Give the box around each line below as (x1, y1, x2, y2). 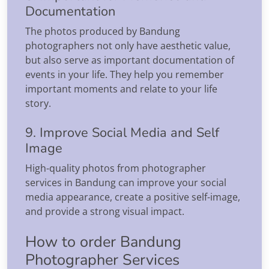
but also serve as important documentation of (25, 53, 234, 67)
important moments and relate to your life (25, 82, 217, 95)
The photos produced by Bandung (25, 24, 180, 38)
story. (25, 96, 51, 110)
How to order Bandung (25, 231, 181, 252)
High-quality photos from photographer (25, 161, 206, 175)
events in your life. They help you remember (25, 67, 224, 81)
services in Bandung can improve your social (25, 175, 226, 189)
